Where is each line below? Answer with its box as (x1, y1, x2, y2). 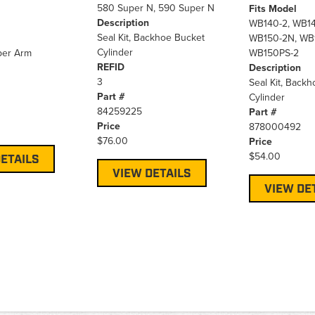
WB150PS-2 (248, 45, 299, 60)
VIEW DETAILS (112, 165, 191, 181)
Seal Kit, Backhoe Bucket (96, 30, 205, 44)
